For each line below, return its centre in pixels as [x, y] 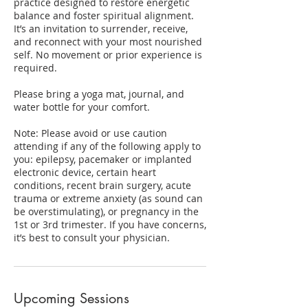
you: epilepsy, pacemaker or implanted [103, 159]
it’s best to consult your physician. [92, 238]
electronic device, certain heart [85, 172]
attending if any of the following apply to [107, 146]
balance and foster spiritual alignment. [104, 15]
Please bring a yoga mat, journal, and [99, 94]
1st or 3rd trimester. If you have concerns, [110, 224]
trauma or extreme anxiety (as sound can [108, 198]
